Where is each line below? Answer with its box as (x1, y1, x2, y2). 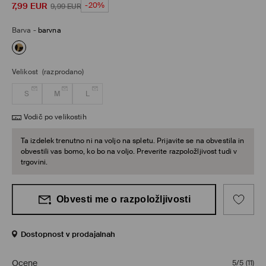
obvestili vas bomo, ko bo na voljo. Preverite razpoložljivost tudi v (21, 147, 237, 157)
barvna (37, 26, 61, 36)
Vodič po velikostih (24, 112, 87, 122)
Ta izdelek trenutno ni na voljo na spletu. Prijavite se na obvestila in (21, 136, 245, 146)
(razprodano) (42, 67, 84, 77)
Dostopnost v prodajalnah (21, 229, 116, 240)
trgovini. (21, 157, 48, 167)
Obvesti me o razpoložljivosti (56, 194, 191, 205)
